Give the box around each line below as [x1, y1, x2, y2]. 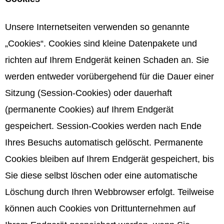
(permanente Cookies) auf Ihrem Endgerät [5, 104, 173, 114]
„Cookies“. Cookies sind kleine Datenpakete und [5, 38, 197, 48]
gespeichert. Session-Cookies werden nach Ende [5, 120, 201, 131]
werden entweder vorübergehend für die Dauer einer [5, 71, 214, 81]
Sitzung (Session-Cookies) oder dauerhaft [5, 87, 172, 98]
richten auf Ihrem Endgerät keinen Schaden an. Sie [5, 54, 209, 65]
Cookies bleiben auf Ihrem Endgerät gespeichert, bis [5, 153, 214, 164]
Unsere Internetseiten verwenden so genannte [5, 21, 189, 32]
